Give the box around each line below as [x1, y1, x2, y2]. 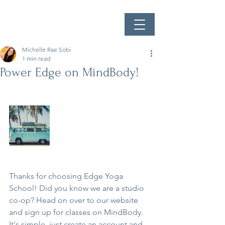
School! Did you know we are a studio [9, 183, 146, 193]
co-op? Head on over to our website [9, 195, 140, 205]
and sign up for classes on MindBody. [9, 207, 145, 217]
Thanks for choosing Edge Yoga [9, 171, 125, 181]
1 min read [22, 55, 50, 62]
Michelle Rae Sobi [22, 46, 71, 53]
